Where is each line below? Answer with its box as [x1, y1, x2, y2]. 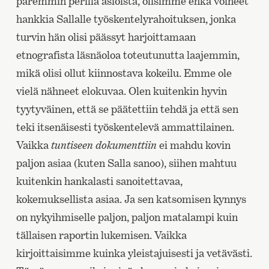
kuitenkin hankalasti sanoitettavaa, [16, 175, 183, 188]
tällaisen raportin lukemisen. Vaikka [16, 229, 187, 242]
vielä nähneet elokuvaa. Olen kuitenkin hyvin [16, 85, 227, 98]
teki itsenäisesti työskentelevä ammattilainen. [16, 121, 234, 134]
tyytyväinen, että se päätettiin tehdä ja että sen [16, 103, 238, 116]
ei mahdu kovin [156, 139, 231, 152]
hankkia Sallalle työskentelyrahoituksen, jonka [16, 13, 236, 26]
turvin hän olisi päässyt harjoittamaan [16, 31, 196, 44]
